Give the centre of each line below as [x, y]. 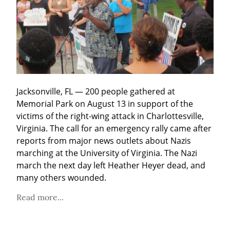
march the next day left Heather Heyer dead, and [111, 165]
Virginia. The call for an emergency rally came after [114, 128]
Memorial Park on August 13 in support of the [105, 103]
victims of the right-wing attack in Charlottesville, [110, 116]
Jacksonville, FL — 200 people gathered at [96, 91]
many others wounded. [61, 177]
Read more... [40, 197]
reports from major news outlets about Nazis [104, 140]
